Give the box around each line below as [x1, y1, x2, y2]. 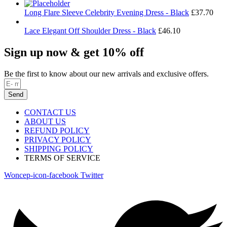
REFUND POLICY [24, 126, 90, 135]
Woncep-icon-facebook [4, 170, 79, 179]
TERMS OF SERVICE [24, 153, 100, 162]
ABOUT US [24, 117, 66, 126]
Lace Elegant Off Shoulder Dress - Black [24, 26, 156, 35]
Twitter [81, 170, 103, 179]
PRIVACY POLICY [24, 135, 91, 144]
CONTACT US [24, 107, 76, 117]
